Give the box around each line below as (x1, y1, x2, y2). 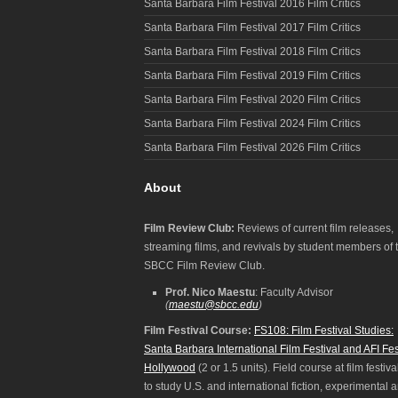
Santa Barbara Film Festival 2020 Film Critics (144, 92, 361, 106)
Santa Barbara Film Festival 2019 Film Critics (144, 68, 361, 82)
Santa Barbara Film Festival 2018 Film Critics (144, 44, 361, 58)
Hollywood (144, 361, 195, 374)
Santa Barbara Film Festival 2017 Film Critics (144, 20, 361, 34)
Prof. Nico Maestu (165, 285, 255, 298)
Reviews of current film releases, (235, 221, 394, 235)
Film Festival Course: (144, 323, 251, 337)
